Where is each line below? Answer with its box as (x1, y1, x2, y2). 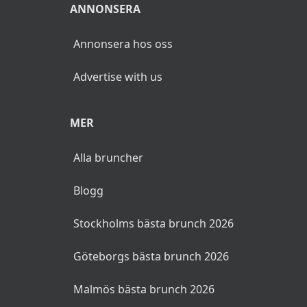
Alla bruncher (73, 149, 143, 165)
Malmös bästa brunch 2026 (73, 281, 214, 297)
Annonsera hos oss (73, 36, 173, 51)
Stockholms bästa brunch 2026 (73, 215, 234, 231)
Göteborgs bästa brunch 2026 (73, 248, 229, 264)
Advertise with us (73, 69, 162, 84)
